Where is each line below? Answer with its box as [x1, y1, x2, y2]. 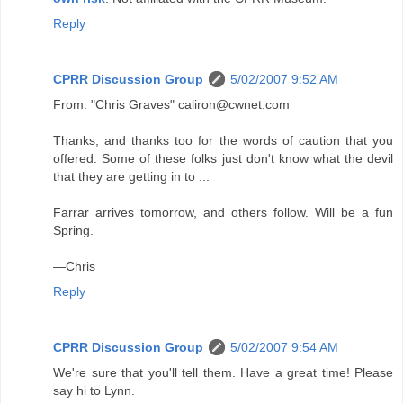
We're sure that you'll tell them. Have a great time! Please [53, 364, 393, 380]
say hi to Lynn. [53, 382, 135, 398]
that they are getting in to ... [53, 168, 210, 184]
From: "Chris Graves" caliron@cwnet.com [53, 96, 290, 112]
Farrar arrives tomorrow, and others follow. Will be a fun [53, 204, 393, 219]
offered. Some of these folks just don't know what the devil [53, 150, 393, 166]
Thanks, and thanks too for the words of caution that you [53, 132, 393, 148]
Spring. [53, 222, 94, 237]
